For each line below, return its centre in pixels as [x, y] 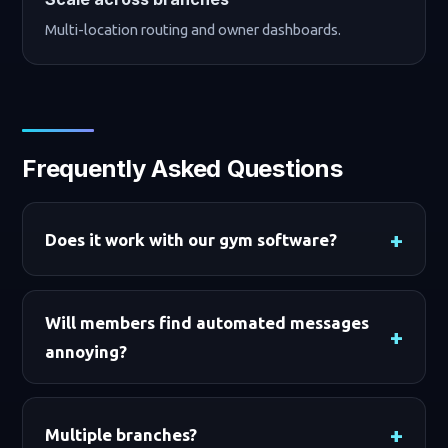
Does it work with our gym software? [190, 239]
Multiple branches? [120, 434]
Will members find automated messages [206, 322]
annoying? [85, 351]
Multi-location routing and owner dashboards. [193, 29]
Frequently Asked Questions [182, 168]
